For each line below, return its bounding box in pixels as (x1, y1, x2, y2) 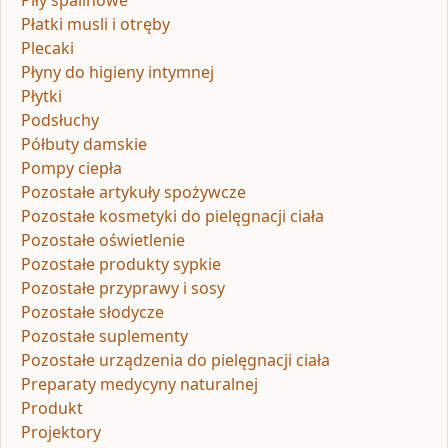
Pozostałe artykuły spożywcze (21, 180, 246, 203)
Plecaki (21, 36, 74, 59)
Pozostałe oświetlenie (21, 228, 185, 251)
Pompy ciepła (21, 156, 122, 179)
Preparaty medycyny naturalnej (21, 372, 258, 395)
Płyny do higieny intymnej (21, 60, 214, 83)
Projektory (21, 420, 101, 443)
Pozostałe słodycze (21, 300, 164, 323)
